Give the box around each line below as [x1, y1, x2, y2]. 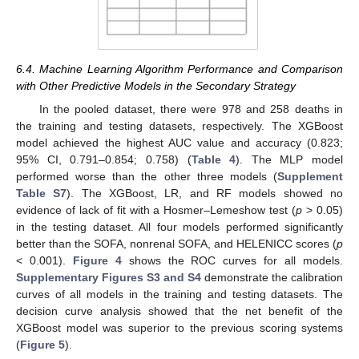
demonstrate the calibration [201, 270, 343, 284]
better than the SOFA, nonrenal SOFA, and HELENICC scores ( [16, 236, 337, 250]
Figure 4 [72, 253, 122, 267]
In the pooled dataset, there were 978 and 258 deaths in [38, 102, 343, 115]
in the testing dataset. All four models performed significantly [16, 220, 343, 233]
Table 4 [191, 152, 236, 166]
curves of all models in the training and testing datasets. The [16, 287, 343, 301]
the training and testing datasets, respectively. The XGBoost [16, 119, 343, 132]
